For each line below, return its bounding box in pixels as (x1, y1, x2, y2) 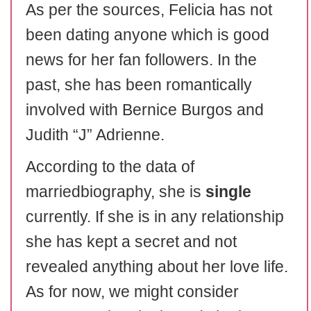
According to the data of (26, 158, 194, 176)
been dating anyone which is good (26, 26, 269, 44)
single (205, 183, 251, 201)
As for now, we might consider (26, 283, 239, 301)
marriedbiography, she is (26, 183, 205, 201)
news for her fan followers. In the (26, 51, 257, 69)
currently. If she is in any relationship (26, 208, 284, 226)
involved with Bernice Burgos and (26, 101, 264, 119)
